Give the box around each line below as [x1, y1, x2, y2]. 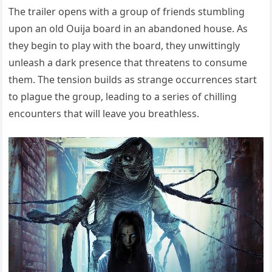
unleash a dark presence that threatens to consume [8, 55, 248, 69]
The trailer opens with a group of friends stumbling [8, 4, 245, 18]
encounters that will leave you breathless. [8, 106, 200, 120]
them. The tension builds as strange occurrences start [8, 72, 257, 86]
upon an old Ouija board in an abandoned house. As [8, 21, 248, 35]
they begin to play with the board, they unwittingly [8, 38, 240, 52]
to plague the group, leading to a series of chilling [8, 89, 237, 103]
